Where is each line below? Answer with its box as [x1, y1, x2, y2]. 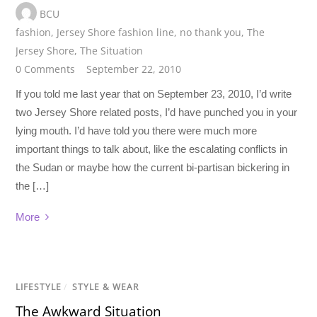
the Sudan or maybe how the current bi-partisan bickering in [16, 161, 290, 173]
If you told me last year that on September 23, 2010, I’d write [16, 87, 292, 100]
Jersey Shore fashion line [57, 25, 175, 40]
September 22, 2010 [86, 62, 182, 76]
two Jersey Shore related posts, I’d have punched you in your [16, 105, 298, 118]
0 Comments [16, 62, 76, 76]
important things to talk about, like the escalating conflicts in [16, 142, 288, 155]
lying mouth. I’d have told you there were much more [16, 124, 258, 137]
